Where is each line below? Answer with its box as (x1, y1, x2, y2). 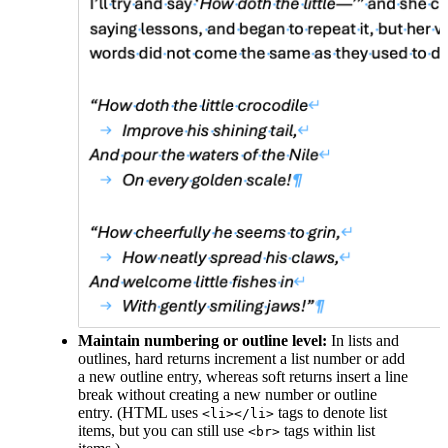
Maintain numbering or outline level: (78, 332, 327, 350)
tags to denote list (274, 404, 387, 422)
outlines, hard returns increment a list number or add (78, 350, 405, 368)
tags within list (280, 422, 375, 440)
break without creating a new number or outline (78, 386, 377, 404)
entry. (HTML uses (78, 404, 202, 422)
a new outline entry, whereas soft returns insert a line (78, 368, 408, 386)
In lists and (327, 332, 399, 350)
